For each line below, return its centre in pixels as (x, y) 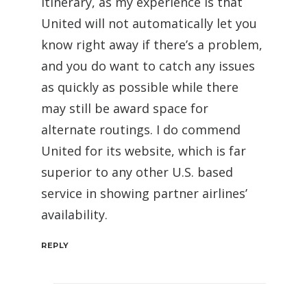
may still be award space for (125, 109)
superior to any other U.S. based (137, 172)
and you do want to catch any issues (148, 66)
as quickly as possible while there (140, 87)
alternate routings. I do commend (141, 130)
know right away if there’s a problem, (152, 45)
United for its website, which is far (144, 151)
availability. (74, 215)
